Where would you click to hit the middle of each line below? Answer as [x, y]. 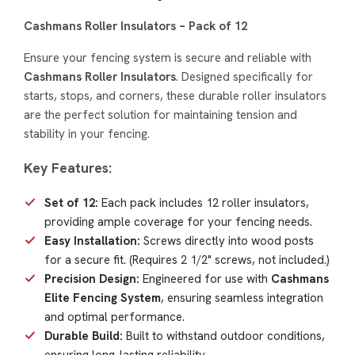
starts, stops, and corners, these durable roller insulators [175, 95]
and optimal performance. [115, 317]
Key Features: [68, 168]
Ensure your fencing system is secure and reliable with [168, 57]
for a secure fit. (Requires [113, 260]
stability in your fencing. [87, 134]
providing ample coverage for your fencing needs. [178, 221]
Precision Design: [92, 279]
